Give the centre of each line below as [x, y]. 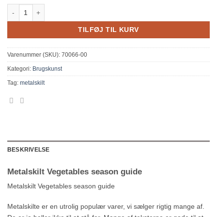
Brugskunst [47, 69]
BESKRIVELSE [29, 150]
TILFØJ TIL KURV [108, 30]
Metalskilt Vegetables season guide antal [68, 8]
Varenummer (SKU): [34, 54]
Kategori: [20, 69]
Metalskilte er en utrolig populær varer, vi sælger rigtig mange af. [106, 206]
